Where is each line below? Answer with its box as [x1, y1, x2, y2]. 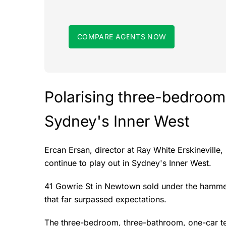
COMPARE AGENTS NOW [77, 32, 166, 41]
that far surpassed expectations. [44, 194, 166, 204]
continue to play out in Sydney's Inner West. [44, 158, 211, 168]
